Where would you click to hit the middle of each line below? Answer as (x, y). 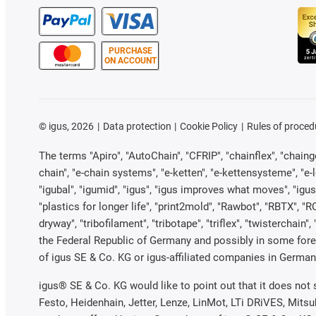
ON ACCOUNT (130, 60)
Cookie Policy (209, 126)
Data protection (137, 126)
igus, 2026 (70, 126)
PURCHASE (130, 50)
